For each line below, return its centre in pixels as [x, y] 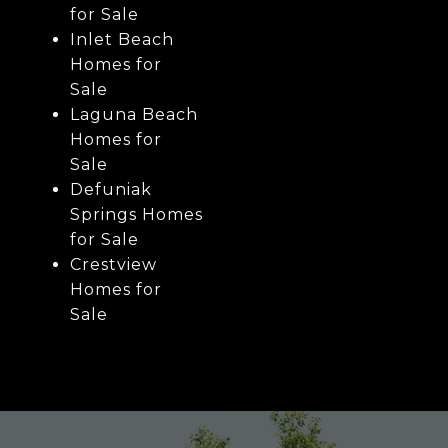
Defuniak [110, 190]
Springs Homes [136, 215]
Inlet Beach [121, 40]
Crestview [113, 265]
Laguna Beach [133, 115]
